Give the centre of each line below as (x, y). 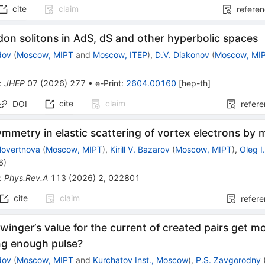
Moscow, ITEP (120, 55)
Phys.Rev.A (26, 178)
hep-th (195, 83)
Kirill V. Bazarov (140, 150)
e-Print (109, 83)
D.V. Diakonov (182, 55)
